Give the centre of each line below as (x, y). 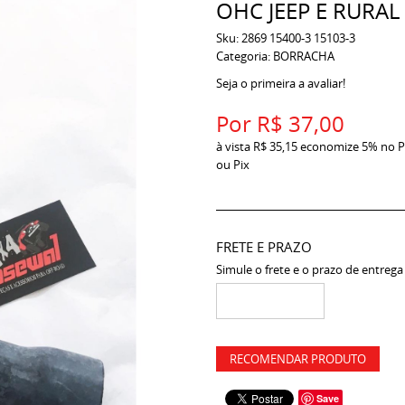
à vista (235, 146)
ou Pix (233, 165)
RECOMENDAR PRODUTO (298, 359)
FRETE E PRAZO (264, 247)
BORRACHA (304, 56)
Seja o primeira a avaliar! (281, 83)
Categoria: (243, 56)
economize (330, 146)
